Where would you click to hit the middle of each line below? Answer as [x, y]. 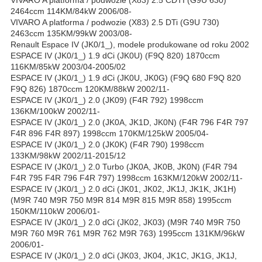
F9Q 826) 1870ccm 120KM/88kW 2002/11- [90, 89]
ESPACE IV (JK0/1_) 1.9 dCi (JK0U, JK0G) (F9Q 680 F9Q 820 [126, 78]
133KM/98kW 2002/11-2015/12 [68, 156]
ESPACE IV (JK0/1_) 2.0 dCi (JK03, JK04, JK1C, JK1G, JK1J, [124, 256]
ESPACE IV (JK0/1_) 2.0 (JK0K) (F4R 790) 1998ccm [107, 145]
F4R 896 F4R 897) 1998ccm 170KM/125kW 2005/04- [110, 134]
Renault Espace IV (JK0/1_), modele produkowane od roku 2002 [130, 45]
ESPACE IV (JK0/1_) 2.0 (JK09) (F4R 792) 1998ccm [107, 100]
